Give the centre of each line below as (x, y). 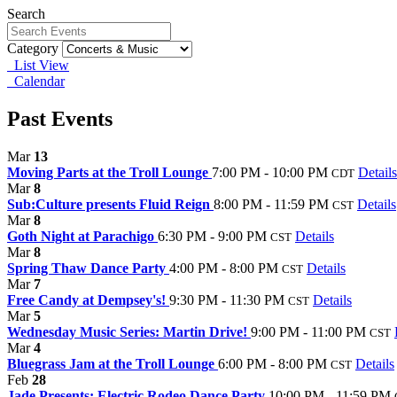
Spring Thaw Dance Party (88, 268)
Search (26, 13)
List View (38, 65)
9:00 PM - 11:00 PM (308, 331)
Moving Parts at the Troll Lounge (109, 172)
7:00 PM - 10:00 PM (270, 172)
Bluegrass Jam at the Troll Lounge (113, 363)
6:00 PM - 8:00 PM (272, 363)
